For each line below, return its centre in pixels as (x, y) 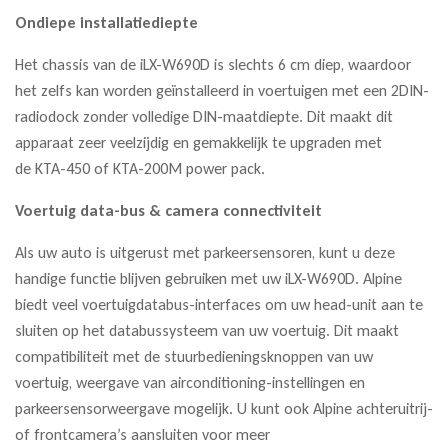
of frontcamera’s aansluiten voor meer (142, 434)
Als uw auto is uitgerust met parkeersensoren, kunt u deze (205, 252)
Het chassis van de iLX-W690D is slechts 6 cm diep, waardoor (213, 64)
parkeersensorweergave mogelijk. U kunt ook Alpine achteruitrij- (224, 408)
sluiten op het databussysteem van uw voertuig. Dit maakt (207, 330)
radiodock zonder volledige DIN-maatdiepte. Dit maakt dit (204, 116)
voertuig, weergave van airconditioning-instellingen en (190, 382)
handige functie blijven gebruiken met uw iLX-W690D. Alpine (208, 278)
